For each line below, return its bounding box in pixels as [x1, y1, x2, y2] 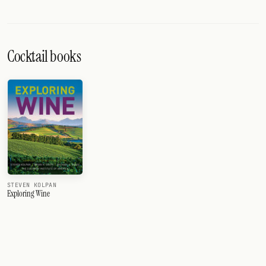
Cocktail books [7, 46, 81, 66]
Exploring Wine [7, 188, 50, 199]
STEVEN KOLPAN [7, 181, 57, 189]
